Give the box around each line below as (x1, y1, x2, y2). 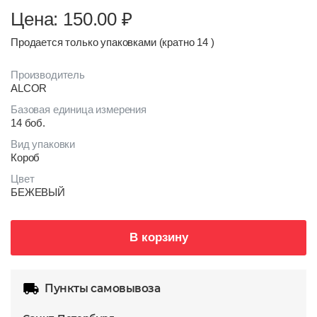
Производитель (11, 69, 85, 81)
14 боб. (11, 117, 45, 129)
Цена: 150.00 (11, 8, 122, 30)
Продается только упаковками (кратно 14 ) (11, 36, 214, 48)
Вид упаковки (11, 138, 76, 150)
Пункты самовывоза (45, 282, 161, 295)
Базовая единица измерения (11, 103, 146, 115)
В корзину (129, 231, 188, 244)
